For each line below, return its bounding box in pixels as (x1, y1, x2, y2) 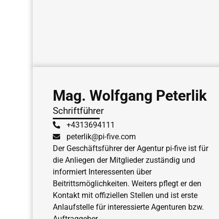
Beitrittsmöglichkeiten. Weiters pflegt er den (52, 178, 201, 188)
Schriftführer (52, 105, 104, 116)
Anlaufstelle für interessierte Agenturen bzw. (52, 202, 204, 212)
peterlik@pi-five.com (66, 131, 136, 141)
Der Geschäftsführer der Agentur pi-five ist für (52, 143, 208, 153)
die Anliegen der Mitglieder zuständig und (52, 155, 195, 165)
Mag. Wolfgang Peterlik (52, 87, 207, 104)
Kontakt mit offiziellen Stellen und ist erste (52, 190, 197, 200)
